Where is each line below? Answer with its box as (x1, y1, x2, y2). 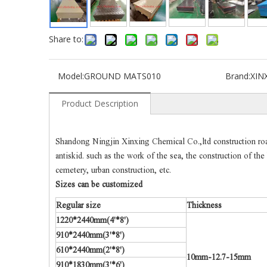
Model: (58, 70, 84, 82)
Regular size (56, 201, 101, 210)
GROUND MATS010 (84, 70, 161, 82)
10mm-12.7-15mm (187, 253, 251, 262)
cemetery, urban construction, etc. (55, 166, 171, 175)
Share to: (49, 33, 83, 45)
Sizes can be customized (55, 180, 142, 189)
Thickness (187, 201, 222, 210)
